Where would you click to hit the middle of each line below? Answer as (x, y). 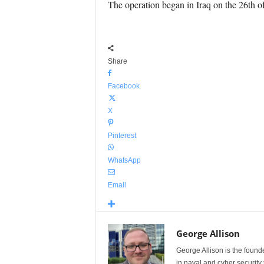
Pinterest (122, 136)
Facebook (123, 86)
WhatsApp (124, 160)
